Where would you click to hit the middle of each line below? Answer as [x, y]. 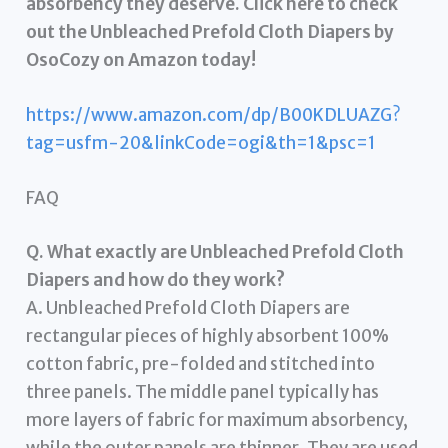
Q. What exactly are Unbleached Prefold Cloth [215, 251]
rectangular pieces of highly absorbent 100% [208, 335]
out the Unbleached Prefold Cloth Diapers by [210, 31]
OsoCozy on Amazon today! [141, 59]
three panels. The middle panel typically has [203, 391]
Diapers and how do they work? [156, 279]
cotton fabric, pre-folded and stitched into [201, 363]
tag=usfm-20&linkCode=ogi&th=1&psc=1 [201, 143]
